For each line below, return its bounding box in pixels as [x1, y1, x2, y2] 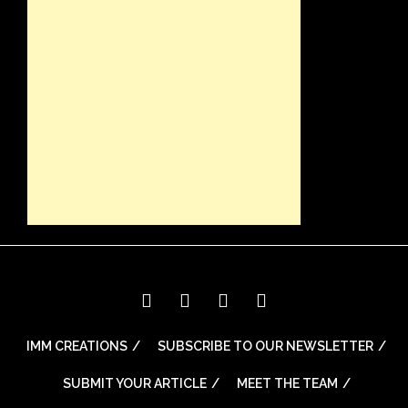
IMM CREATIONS [26, 339, 127, 354]
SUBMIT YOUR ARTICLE [62, 376, 207, 392]
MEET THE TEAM [236, 376, 338, 392]
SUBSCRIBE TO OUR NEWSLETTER [158, 339, 373, 354]
